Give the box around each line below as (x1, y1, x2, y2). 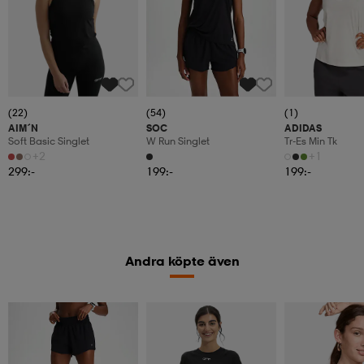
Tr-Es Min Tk (284, 134, 337, 147)
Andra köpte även (124, 252, 240, 269)
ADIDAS (284, 121, 322, 134)
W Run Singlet (146, 134, 210, 147)
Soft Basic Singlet (8, 134, 89, 147)
